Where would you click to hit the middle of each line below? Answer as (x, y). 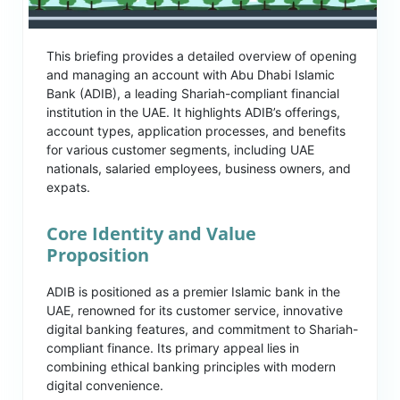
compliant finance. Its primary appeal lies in (173, 348)
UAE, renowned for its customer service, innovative (195, 311)
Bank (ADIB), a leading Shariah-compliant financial (193, 94)
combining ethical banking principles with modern (192, 367)
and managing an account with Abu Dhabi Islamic (191, 75)
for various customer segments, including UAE (181, 150)
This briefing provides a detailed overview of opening (202, 56)
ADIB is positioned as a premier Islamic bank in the (194, 292)
